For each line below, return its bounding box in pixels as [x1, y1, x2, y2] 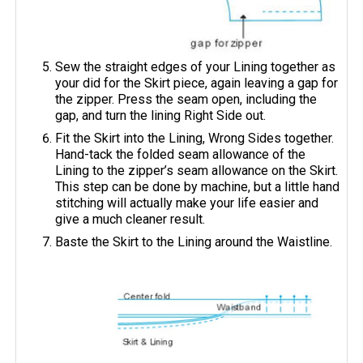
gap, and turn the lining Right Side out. [55, 108, 267, 124]
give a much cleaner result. [55, 211, 206, 228]
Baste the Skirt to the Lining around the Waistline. [55, 234, 333, 250]
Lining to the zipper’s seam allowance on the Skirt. [55, 163, 339, 179]
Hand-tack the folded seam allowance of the [55, 147, 306, 163]
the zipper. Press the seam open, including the [55, 92, 318, 108]
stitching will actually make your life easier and [55, 195, 319, 211]
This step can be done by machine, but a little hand [55, 179, 340, 195]
